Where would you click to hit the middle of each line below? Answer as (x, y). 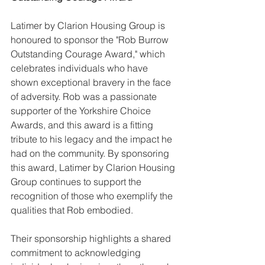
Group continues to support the (77, 182)
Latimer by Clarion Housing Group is (89, 26)
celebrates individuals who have (80, 68)
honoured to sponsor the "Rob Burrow (91, 40)
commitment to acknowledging (77, 253)
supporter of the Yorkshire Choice (82, 111)
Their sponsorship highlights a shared (92, 239)
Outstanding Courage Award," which (89, 54)
